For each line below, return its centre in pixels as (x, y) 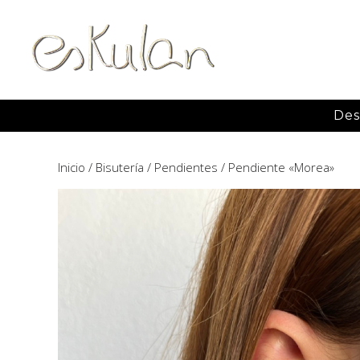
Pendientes (186, 167)
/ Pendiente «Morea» (276, 167)
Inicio (72, 167)
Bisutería (120, 167)
